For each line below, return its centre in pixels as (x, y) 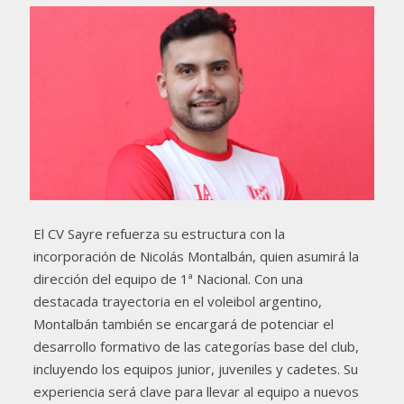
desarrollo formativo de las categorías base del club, (196, 346)
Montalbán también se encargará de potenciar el (183, 323)
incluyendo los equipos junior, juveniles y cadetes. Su (195, 368)
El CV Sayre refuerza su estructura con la (159, 233)
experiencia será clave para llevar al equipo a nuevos (196, 391)
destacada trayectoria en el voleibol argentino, (177, 301)
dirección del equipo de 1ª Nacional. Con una (168, 278)
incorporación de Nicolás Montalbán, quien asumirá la (196, 256)
